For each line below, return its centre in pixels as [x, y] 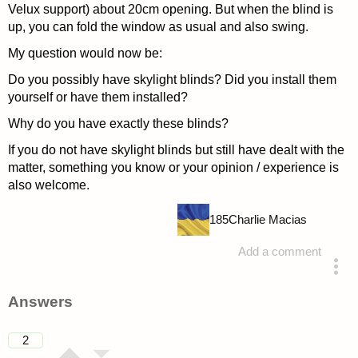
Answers [40, 301]
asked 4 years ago [241, 283]
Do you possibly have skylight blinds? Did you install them [172, 80]
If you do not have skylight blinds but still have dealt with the [176, 150]
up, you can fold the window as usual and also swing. [158, 26]
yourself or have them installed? [97, 97]
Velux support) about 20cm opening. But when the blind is [170, 9]
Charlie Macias [267, 219]
